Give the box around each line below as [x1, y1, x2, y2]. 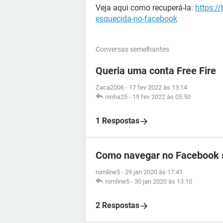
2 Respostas [96, 201, 139, 210]
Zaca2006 [96, 84, 124, 91]
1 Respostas [96, 116, 139, 125]
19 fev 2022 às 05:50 [132, 93, 191, 101]
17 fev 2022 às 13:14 [129, 84, 187, 91]
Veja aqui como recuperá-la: [96, 3, 195, 12]
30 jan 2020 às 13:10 [134, 178, 192, 185]
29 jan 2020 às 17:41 [125, 168, 183, 176]
